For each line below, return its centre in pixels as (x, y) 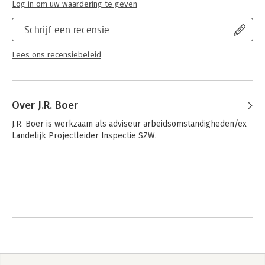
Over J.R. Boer (45, 105)
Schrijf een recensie (67, 29)
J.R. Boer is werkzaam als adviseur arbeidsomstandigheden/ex (129, 124)
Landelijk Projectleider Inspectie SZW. (84, 136)
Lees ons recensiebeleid (56, 55)
